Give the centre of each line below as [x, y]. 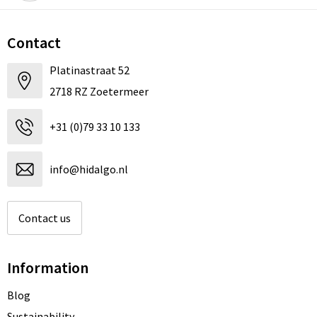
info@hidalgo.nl [88, 169]
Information [47, 268]
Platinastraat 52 [89, 70]
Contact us [44, 218]
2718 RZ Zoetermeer [99, 92]
